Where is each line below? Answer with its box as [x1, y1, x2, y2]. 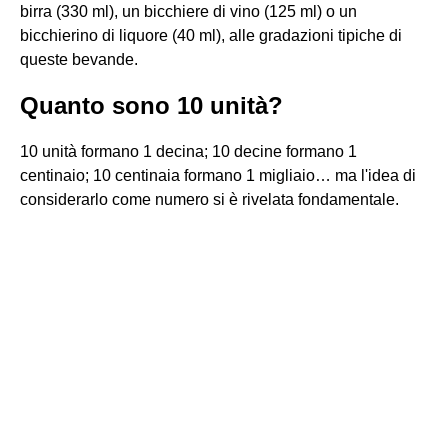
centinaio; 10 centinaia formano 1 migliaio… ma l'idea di [20, 167, 416, 184]
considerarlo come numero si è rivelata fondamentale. [20, 191, 399, 208]
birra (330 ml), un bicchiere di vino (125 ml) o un [20, 3, 357, 20]
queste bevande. [20, 51, 138, 68]
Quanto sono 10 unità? [20, 92, 283, 119]
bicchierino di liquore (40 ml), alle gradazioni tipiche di [20, 27, 402, 44]
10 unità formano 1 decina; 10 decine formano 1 [20, 143, 357, 160]
